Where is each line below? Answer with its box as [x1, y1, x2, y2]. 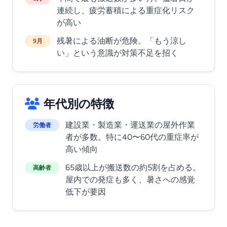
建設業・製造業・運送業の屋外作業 [65, 120, 195, 130]
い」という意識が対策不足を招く [57, 48, 178, 58]
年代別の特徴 [44, 97, 114, 111]
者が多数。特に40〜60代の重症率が [65, 132, 199, 142]
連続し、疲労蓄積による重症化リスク [57, 6, 195, 15]
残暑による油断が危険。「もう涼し [57, 36, 186, 46]
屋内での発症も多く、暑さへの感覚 [65, 175, 195, 184]
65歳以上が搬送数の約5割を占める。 [65, 163, 201, 172]
